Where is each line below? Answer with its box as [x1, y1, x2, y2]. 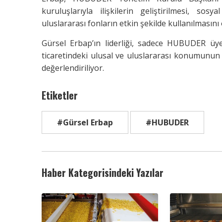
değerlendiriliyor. [42, 62, 104, 73]
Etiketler [42, 87, 78, 103]
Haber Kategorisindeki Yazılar [42, 165, 164, 180]
